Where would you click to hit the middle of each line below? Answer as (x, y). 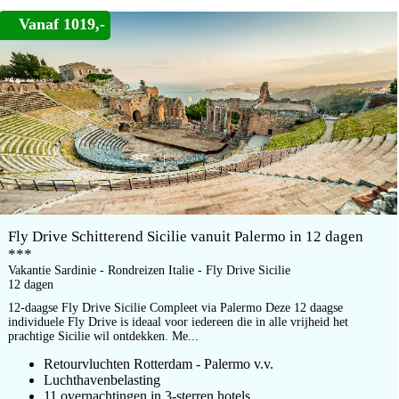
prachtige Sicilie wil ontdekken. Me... (103, 336)
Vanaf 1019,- (62, 24)
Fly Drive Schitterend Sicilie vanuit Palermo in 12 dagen (186, 236)
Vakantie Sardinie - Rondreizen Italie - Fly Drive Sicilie (149, 270)
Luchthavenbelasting (102, 380)
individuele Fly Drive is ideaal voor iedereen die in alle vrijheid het (178, 322)
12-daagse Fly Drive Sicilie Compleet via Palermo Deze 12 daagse (175, 308)
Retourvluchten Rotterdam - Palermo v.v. (159, 364)
